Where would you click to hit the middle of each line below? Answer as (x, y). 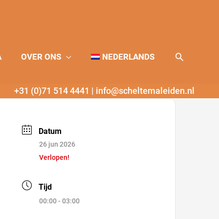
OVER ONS (41, 57)
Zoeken (191, 56)
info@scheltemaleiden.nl (145, 91)
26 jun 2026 (57, 144)
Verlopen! (55, 157)
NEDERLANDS (128, 57)
